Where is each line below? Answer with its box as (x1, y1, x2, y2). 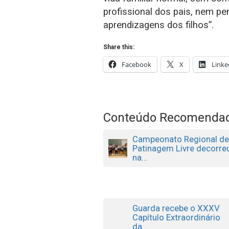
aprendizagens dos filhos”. (103, 19, 214, 31)
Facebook (122, 59, 151, 69)
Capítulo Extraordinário (132, 212, 221, 222)
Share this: (103, 43, 134, 51)
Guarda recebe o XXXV (132, 202, 220, 213)
